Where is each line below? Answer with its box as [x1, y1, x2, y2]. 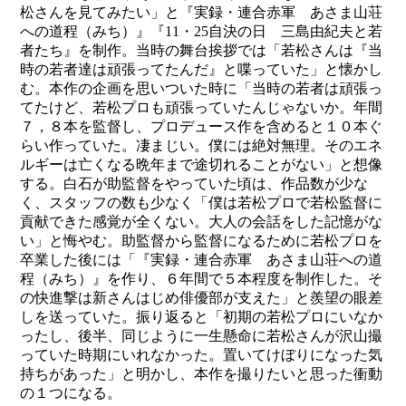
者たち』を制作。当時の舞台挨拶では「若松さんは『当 [20, 43, 383, 59]
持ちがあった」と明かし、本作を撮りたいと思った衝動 [20, 366, 383, 382]
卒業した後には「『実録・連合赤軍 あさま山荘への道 [20, 252, 383, 268]
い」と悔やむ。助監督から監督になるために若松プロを [20, 233, 383, 249]
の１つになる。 [20, 385, 122, 401]
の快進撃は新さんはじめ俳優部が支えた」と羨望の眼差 [20, 290, 383, 306]
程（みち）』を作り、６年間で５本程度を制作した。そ [20, 271, 383, 287]
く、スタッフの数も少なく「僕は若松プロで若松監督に [20, 195, 383, 211]
